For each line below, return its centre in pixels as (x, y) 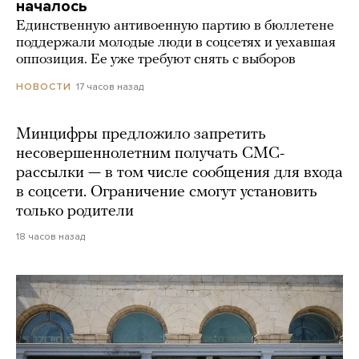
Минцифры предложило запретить (141, 135)
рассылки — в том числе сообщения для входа (179, 173)
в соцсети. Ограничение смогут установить (167, 193)
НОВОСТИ (44, 87)
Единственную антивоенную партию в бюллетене (175, 26)
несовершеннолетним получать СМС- (150, 154)
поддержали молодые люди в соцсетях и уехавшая (176, 43)
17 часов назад (110, 87)
